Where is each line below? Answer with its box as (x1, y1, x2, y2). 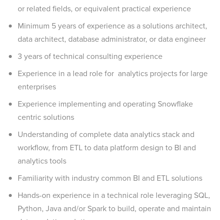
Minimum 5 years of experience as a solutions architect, (18, 20, 207, 31)
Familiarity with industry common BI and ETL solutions (18, 172, 202, 184)
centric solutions (18, 111, 74, 123)
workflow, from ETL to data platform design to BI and (18, 142, 196, 153)
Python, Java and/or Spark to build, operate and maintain (18, 203, 211, 214)
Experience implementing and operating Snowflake (18, 98, 193, 110)
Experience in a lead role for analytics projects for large (18, 68, 208, 79)
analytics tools (18, 155, 66, 166)
